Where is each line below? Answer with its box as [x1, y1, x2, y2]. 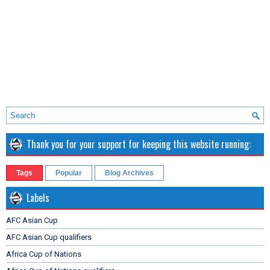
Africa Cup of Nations [6, 249, 81, 259]
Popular [55, 168, 82, 177]
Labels [27, 190, 49, 205]
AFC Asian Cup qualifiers [6, 232, 92, 242]
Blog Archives [105, 168, 154, 177]
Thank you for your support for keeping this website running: [27, 136, 251, 151]
